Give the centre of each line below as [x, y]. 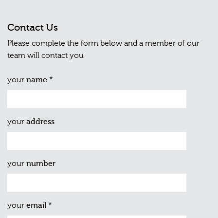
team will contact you [45, 55]
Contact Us [33, 27]
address [40, 121]
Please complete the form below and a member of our [103, 43]
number [41, 163]
